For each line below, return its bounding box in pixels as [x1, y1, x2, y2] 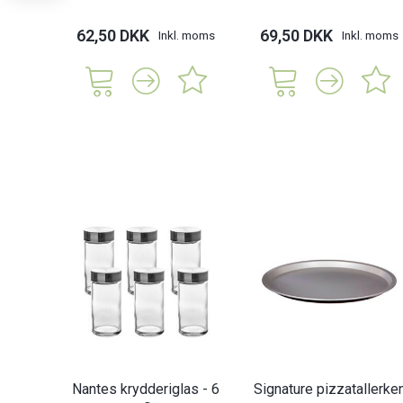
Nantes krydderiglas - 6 [72, 381, 219, 399]
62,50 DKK [76, 25, 149, 45]
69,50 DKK [260, 25, 333, 45]
